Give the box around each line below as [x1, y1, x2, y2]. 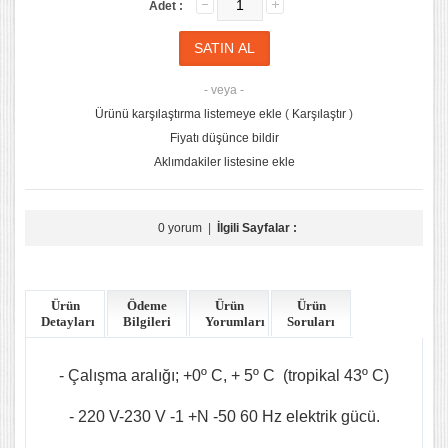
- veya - [195, 83, 253, 97]
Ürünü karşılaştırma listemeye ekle [95, 107, 282, 121]
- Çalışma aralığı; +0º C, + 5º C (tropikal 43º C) [59, 367, 389, 384]
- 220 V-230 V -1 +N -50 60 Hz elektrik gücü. [68, 408, 380, 425]
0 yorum [157, 221, 202, 235]
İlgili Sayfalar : [216, 221, 297, 235]
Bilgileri [123, 314, 171, 329]
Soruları [287, 314, 335, 329]
